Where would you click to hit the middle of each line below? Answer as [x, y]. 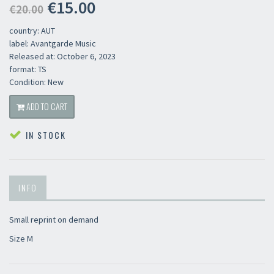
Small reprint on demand [54, 220]
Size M [21, 239]
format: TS [28, 69]
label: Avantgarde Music [53, 44]
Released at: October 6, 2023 [62, 57]
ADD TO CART [46, 106]
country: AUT [32, 31]
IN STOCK [44, 135]
